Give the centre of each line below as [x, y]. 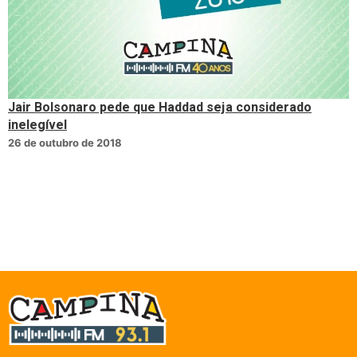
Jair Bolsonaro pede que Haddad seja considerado [160, 107]
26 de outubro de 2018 [65, 142]
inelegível [37, 125]
